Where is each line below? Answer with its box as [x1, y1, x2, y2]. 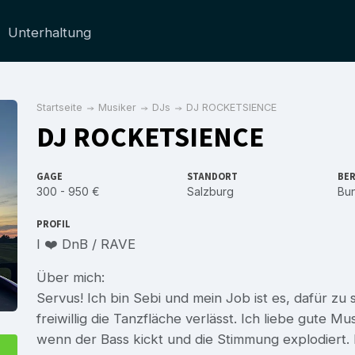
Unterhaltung [8, 25, 91, 40]
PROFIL [36, 216, 71, 231]
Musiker [98, 101, 136, 113]
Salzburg [187, 184, 234, 198]
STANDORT [187, 169, 238, 184]
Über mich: [36, 269, 105, 285]
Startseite [36, 101, 82, 113]
